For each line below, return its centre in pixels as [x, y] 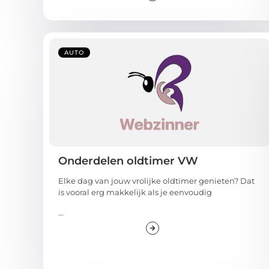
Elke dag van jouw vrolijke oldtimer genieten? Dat [156, 181]
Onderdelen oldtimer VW [128, 161]
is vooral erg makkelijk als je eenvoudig [135, 192]
